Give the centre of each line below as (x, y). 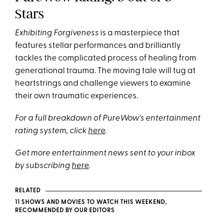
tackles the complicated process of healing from (106, 59)
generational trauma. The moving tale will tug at (106, 71)
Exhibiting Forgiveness (57, 33)
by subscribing (44, 166)
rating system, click (52, 131)
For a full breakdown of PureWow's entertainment (108, 119)
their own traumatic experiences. (77, 96)
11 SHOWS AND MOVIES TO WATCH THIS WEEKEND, (91, 203)
